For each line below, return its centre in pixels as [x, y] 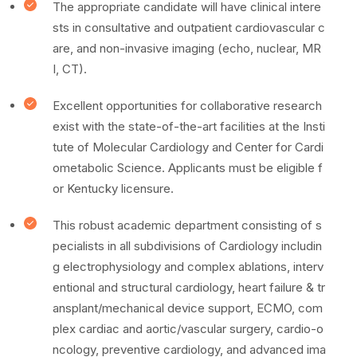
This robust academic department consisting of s [187, 225]
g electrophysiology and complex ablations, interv [188, 267]
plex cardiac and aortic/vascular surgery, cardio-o [188, 329]
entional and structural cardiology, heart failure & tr [189, 287]
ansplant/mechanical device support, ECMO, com [188, 308]
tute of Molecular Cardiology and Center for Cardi [188, 147]
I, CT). [70, 69]
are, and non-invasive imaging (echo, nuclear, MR [187, 48]
